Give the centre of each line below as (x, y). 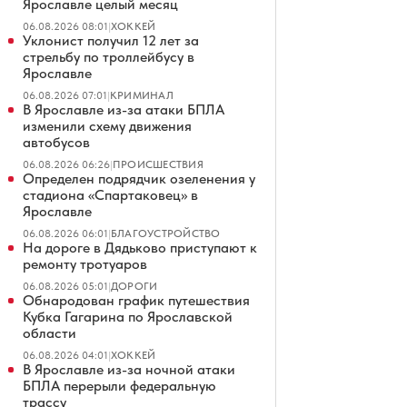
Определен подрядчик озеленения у (139, 179)
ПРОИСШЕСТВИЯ (158, 164)
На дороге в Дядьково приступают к (140, 248)
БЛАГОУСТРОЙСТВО (166, 233)
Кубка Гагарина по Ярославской (128, 317)
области (50, 333)
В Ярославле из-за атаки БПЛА (124, 109)
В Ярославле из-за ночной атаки (129, 369)
